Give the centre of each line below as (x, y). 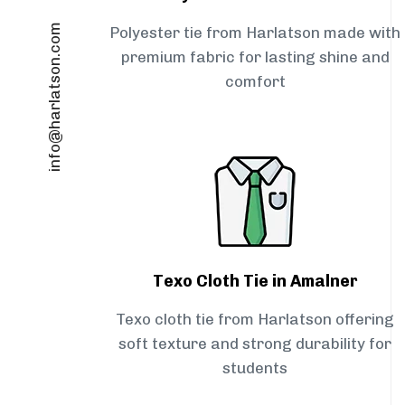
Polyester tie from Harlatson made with (255, 33)
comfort (255, 82)
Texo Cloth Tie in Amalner (255, 282)
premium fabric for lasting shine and (255, 57)
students (255, 368)
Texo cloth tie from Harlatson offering (255, 320)
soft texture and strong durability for (255, 344)
